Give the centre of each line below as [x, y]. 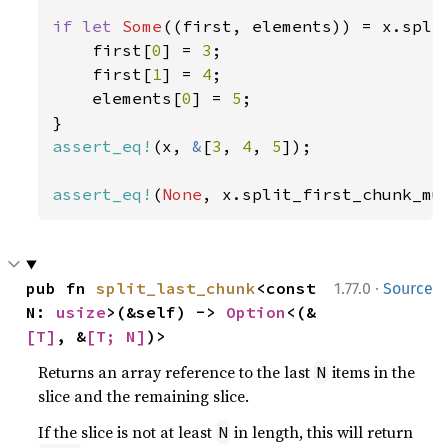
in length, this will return [322, 432]
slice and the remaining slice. [144, 396]
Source [408, 289]
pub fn [61, 288]
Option [256, 312]
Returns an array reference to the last [176, 372]
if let [87, 26]
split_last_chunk [176, 288]
